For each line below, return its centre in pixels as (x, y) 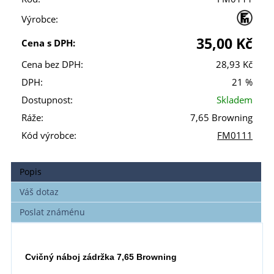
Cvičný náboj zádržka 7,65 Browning (101, 257)
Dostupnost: (47, 100)
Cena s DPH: (48, 43)
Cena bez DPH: (52, 65)
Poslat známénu (53, 212)
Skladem (235, 100)
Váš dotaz (39, 192)
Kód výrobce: (49, 136)
